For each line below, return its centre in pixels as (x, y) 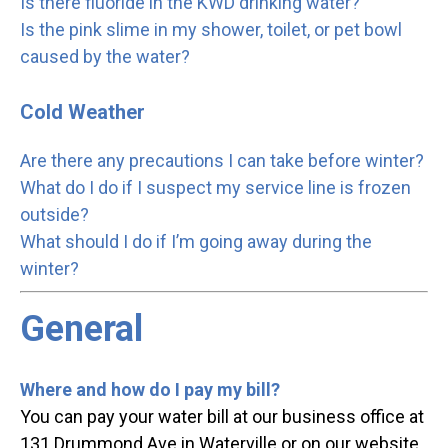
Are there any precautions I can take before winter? (222, 161)
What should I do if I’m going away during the (196, 242)
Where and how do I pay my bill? (150, 390)
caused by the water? (105, 57)
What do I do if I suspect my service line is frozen (215, 188)
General (81, 329)
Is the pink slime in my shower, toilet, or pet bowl (211, 30)
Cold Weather (82, 112)
